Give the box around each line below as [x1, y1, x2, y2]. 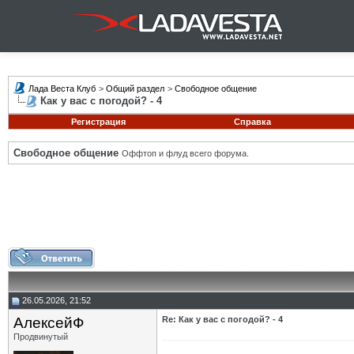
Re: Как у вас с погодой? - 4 [162, 314, 283, 324]
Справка [233, 117, 271, 126]
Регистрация [70, 117, 126, 126]
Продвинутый [13, 332, 68, 341]
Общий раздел [106, 84, 164, 93]
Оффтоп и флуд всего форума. [122, 149, 249, 158]
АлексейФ [13, 314, 84, 331]
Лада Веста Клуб [28, 84, 96, 93]
